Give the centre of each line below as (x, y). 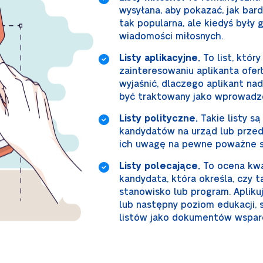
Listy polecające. (159, 166)
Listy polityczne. (158, 119)
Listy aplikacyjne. (159, 58)
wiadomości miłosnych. (172, 36)
